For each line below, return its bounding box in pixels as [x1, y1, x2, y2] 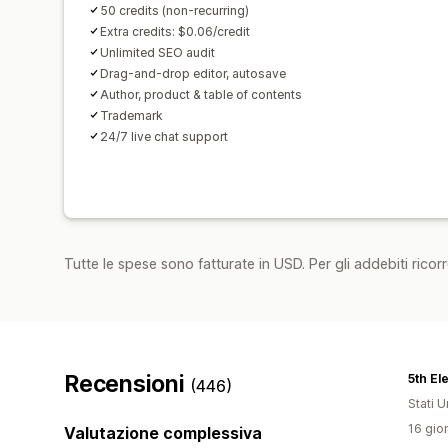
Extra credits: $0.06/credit [100, 23, 250, 39]
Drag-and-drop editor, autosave [100, 65, 286, 81]
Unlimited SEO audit [100, 44, 215, 60]
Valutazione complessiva [64, 422, 262, 443]
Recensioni [64, 369, 191, 398]
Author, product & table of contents [100, 86, 302, 102]
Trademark [100, 107, 163, 123]
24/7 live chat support [100, 128, 228, 144]
